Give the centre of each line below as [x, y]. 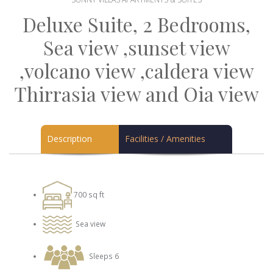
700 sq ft [88, 194]
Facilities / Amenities [165, 139]
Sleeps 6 [102, 256]
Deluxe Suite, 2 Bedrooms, [136, 24]
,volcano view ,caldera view [136, 70]
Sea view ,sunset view [136, 47]
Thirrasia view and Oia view [136, 94]
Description [69, 139]
